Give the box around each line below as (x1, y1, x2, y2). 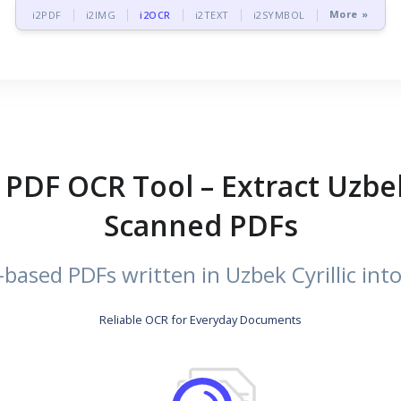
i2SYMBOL (252, 8, 305, 21)
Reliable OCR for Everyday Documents (99, 311, 302, 328)
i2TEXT (194, 8, 229, 21)
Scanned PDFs (103, 206, 298, 244)
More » (328, 5, 369, 24)
